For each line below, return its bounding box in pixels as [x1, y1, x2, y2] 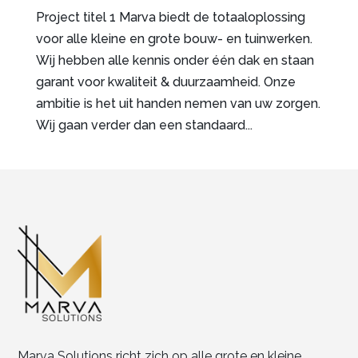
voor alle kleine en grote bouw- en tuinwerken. [35, 31, 312, 47]
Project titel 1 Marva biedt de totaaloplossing [35, 10, 305, 26]
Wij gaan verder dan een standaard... [35, 117, 253, 133]
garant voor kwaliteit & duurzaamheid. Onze [35, 74, 296, 90]
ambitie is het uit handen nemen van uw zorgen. [35, 96, 320, 112]
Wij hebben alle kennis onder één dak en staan [35, 53, 314, 69]
